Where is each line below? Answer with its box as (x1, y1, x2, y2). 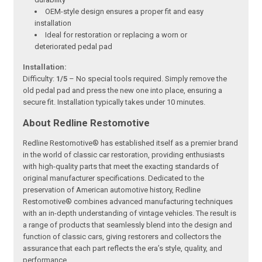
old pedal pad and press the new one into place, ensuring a (23, 86, 223, 95)
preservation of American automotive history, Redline (23, 185, 201, 195)
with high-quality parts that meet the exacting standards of (23, 162, 219, 171)
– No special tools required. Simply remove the (67, 74, 227, 84)
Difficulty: (23, 74, 57, 84)
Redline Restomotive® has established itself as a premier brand (23, 139, 239, 148)
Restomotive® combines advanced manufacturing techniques (23, 197, 233, 206)
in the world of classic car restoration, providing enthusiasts (23, 150, 225, 160)
